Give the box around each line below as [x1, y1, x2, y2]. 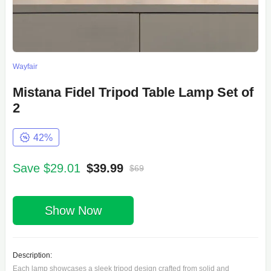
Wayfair [12, 62, 38, 71]
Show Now [44, 203, 102, 217]
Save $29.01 [12, 162, 80, 175]
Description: [12, 251, 52, 260]
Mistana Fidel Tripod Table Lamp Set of [12, 85, 253, 100]
